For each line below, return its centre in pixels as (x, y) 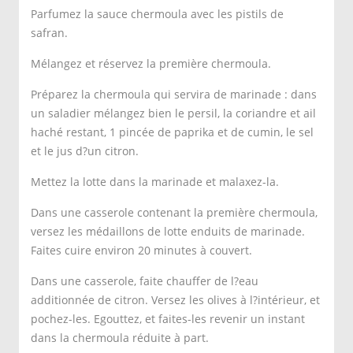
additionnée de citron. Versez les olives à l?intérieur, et (175, 300)
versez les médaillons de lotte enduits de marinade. (168, 231)
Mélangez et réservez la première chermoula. (151, 63)
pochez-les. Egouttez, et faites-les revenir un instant (168, 319)
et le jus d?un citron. (85, 151)
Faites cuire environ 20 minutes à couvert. (141, 250)
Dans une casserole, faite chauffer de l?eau (145, 281)
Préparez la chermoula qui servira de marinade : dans (174, 94)
